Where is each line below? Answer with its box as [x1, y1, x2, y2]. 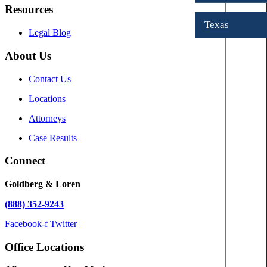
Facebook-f [5, 219, 48, 229]
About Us [5, 49, 51, 62]
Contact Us [29, 73, 71, 84]
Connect [5, 154, 45, 167]
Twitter [50, 219, 77, 229]
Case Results [29, 132, 77, 143]
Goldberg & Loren [5, 179, 80, 190]
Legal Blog [29, 27, 71, 38]
